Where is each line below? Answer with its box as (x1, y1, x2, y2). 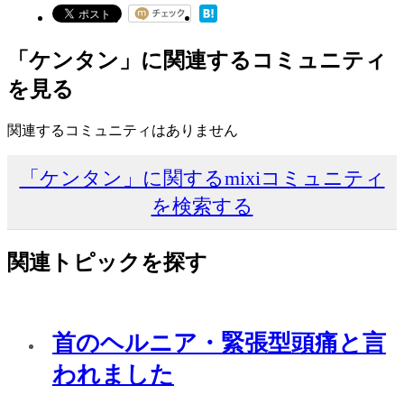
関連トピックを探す (7, 250, 207, 274)
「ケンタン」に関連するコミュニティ (7, 49, 387, 73)
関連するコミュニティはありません (7, 122, 238, 138)
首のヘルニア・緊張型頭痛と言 (52, 330, 386, 357)
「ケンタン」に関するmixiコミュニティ (19, 166, 385, 189)
